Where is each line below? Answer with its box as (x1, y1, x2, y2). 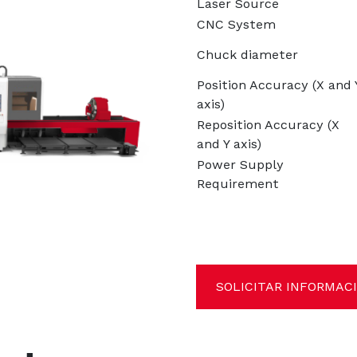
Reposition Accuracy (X (197, 117, 340, 132)
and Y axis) (197, 136, 262, 151)
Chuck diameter (197, 47, 299, 62)
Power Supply (197, 157, 284, 172)
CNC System (197, 17, 277, 32)
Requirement (197, 176, 280, 191)
